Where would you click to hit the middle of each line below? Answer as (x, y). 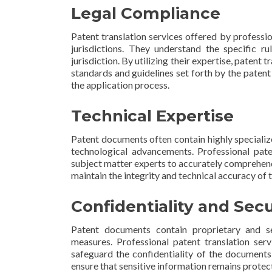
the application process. (120, 85)
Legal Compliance (146, 13)
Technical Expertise (152, 116)
